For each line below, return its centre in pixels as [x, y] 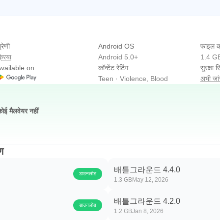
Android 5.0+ [118, 57]
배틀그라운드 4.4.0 [147, 170]
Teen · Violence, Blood [133, 79]
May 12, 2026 [150, 180]
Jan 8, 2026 [148, 211]
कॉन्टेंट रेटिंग [113, 68]
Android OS [116, 46]
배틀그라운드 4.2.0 [147, 201]
